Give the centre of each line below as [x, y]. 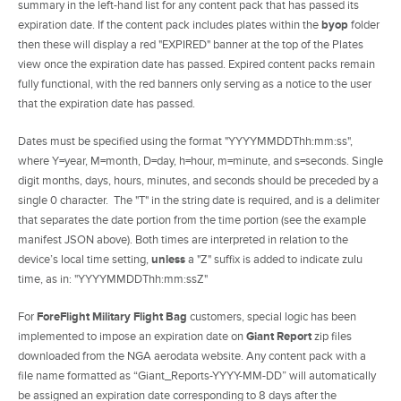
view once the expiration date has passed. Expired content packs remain [196, 65]
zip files [332, 336]
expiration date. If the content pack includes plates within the [170, 26]
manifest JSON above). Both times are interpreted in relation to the [183, 239]
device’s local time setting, [85, 259]
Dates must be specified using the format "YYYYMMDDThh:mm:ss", [185, 141]
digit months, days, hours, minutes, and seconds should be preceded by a [198, 180]
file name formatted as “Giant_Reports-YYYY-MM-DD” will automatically [197, 375]
